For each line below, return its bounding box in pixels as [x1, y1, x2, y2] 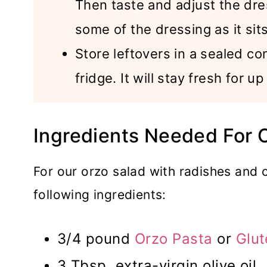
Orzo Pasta [134, 229, 213, 247]
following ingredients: [33, 187, 166, 202]
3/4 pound [57, 229, 135, 247]
